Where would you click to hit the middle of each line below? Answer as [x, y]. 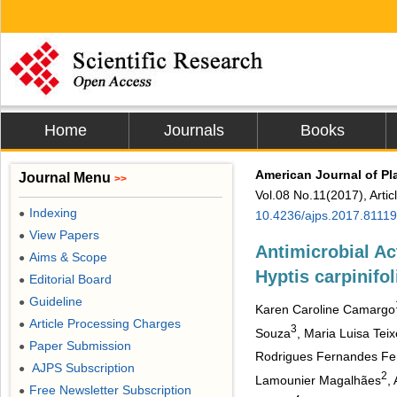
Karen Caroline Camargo [325, 309]
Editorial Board [70, 279]
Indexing [53, 213]
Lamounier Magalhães [318, 380]
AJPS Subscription [82, 368]
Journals [194, 130]
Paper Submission [80, 346]
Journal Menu [66, 178]
